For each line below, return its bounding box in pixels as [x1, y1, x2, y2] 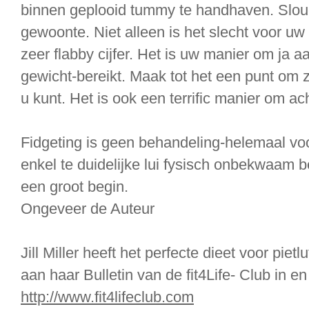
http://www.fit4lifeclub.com [21, 288, 194, 306]
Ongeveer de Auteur [21, 200, 154, 217]
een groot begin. [21, 178, 128, 195]
